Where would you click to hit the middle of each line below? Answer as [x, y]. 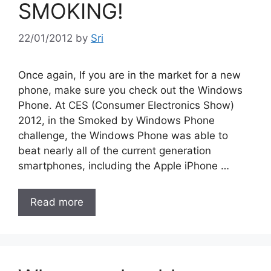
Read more [57, 202]
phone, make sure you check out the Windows [130, 90]
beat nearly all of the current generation [115, 150]
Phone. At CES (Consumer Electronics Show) [126, 105]
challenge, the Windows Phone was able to [123, 135]
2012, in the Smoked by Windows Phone [116, 120]
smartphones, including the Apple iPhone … [124, 165]
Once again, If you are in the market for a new [129, 75]
